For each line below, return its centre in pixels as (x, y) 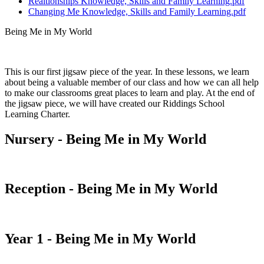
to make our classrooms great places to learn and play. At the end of (130, 93)
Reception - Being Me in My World (111, 189)
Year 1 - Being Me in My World (100, 239)
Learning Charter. (39, 114)
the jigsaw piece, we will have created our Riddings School (115, 103)
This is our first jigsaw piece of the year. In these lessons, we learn (127, 71)
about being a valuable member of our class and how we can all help (132, 82)
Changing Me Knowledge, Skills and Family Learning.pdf (137, 11)
